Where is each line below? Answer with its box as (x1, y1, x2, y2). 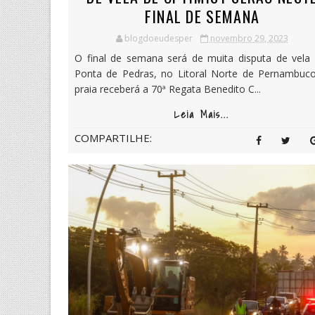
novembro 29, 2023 (210, 32, 288, 44)
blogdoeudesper (124, 32, 193, 44)
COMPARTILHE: (75, 131, 152, 145)
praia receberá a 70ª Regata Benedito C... (75, 82, 261, 96)
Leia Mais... (174, 107, 230, 122)
